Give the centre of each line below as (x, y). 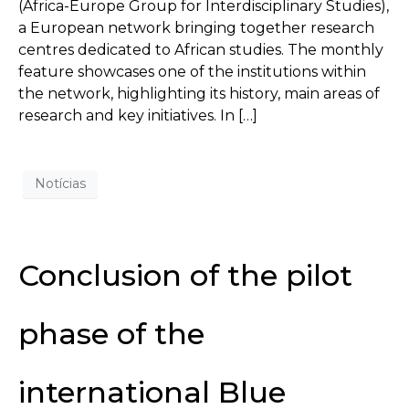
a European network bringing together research (196, 27)
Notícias (60, 184)
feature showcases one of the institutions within (192, 71)
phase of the (111, 333)
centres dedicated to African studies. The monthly (201, 49)
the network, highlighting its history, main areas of (199, 93)
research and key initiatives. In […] (138, 115)
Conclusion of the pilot (185, 275)
